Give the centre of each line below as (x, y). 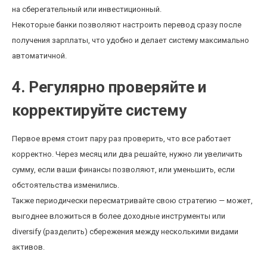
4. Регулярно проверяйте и (109, 87)
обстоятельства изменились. (66, 185)
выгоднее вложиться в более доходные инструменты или (119, 216)
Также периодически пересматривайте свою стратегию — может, (132, 201)
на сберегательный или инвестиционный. (87, 9)
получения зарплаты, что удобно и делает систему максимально (131, 40)
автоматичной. (39, 56)
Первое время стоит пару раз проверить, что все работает (122, 139)
